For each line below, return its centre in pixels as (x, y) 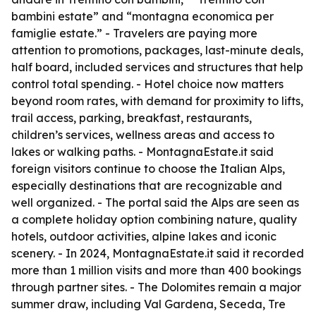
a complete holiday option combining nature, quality (154, 219)
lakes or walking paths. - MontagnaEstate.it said (142, 152)
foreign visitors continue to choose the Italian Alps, (148, 169)
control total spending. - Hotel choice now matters (147, 84)
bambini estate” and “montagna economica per (142, 16)
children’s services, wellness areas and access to (143, 135)
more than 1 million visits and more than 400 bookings (156, 270)
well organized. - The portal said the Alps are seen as (155, 202)
